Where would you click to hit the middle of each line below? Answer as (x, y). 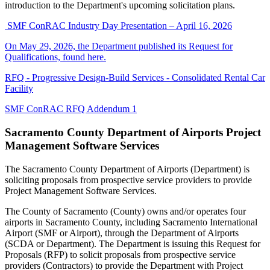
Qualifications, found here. (55, 57)
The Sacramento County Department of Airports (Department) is (127, 169)
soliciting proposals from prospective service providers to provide (128, 180)
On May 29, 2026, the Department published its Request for (119, 46)
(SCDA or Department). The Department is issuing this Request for (133, 243)
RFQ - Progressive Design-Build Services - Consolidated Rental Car (135, 78)
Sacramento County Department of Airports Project (133, 133)
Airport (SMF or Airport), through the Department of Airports (122, 233)
